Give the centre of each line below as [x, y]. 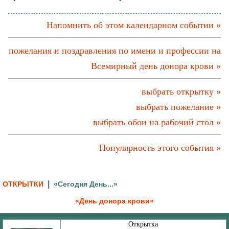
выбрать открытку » [181, 91]
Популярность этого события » [160, 148]
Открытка [143, 224]
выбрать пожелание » [178, 107]
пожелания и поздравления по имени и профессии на [115, 51]
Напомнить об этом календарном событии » [134, 25]
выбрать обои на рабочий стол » [157, 122]
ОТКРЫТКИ [23, 184]
